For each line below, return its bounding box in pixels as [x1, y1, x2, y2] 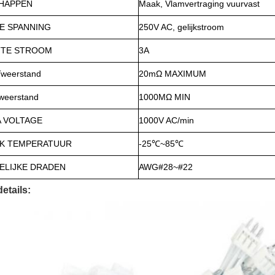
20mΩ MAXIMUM [139, 69, 206, 79]
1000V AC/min [139, 115, 194, 125]
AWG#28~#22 [139, 162, 193, 172]
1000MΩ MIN [139, 92, 190, 102]
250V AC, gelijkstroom [139, 22, 224, 32]
